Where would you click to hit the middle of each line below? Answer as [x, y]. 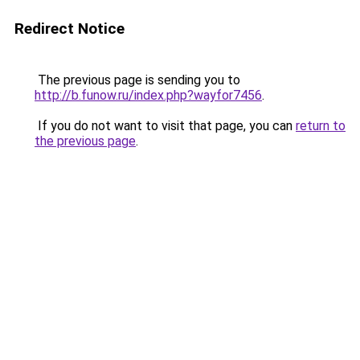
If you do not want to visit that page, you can [165, 126]
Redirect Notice [70, 29]
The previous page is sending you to [137, 80]
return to [321, 126]
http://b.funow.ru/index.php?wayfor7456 [148, 95]
